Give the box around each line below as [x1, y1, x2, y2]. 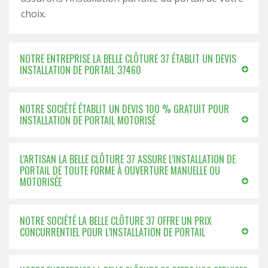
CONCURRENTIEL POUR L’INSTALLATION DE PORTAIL [20, 225, 205, 239]
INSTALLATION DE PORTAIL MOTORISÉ [20, 113, 156, 127]
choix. [21, 7, 46, 20]
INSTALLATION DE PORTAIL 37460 [20, 63, 141, 77]
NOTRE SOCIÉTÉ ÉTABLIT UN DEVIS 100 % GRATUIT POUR [20, 102, 229, 116]
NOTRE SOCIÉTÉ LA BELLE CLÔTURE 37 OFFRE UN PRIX [20, 214, 212, 228]
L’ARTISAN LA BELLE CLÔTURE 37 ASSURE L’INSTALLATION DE [20, 152, 236, 166]
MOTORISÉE [20, 175, 62, 189]
